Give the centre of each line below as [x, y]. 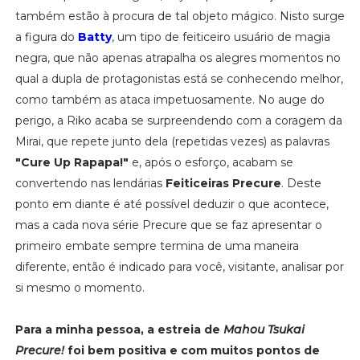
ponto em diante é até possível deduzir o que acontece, [172, 204]
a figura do [46, 37]
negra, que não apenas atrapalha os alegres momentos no [178, 57]
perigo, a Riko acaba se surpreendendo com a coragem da [178, 120]
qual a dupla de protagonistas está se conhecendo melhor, [179, 78]
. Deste [301, 183]
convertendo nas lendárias [90, 183]
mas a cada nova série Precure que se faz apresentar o [168, 225]
